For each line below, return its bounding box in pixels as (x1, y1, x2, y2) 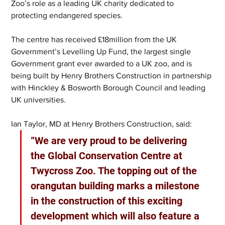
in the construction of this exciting (31, 194, 185, 207)
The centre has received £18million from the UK (11, 35, 179, 44)
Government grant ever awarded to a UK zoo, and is (11, 59, 194, 68)
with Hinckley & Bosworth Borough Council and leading (11, 83, 208, 92)
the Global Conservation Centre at (31, 149, 185, 162)
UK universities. (11, 95, 66, 104)
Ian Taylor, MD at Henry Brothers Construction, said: (11, 119, 194, 128)
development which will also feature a (31, 209, 202, 222)
